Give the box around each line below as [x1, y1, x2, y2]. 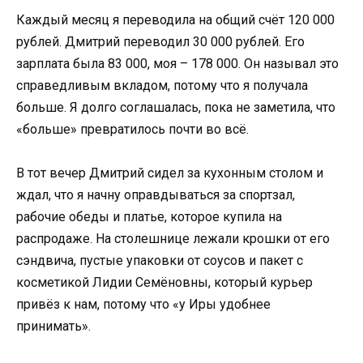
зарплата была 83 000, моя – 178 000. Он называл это [16, 56, 339, 72]
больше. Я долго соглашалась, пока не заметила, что [16, 100, 335, 116]
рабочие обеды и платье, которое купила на [16, 209, 282, 225]
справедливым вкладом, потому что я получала [16, 78, 308, 94]
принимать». [16, 318, 91, 335]
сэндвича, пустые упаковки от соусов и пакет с [16, 253, 303, 269]
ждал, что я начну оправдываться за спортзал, [16, 187, 295, 203]
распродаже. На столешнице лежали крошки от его [16, 231, 330, 247]
